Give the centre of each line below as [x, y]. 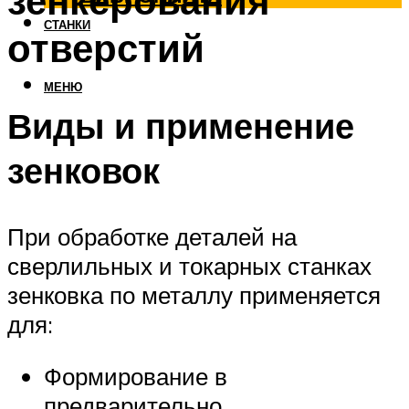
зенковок [84, 170]
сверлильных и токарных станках [189, 265]
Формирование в [136, 377]
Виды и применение [181, 125]
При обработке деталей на [152, 236]
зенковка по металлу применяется [194, 294]
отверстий [106, 48]
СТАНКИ [67, 25]
